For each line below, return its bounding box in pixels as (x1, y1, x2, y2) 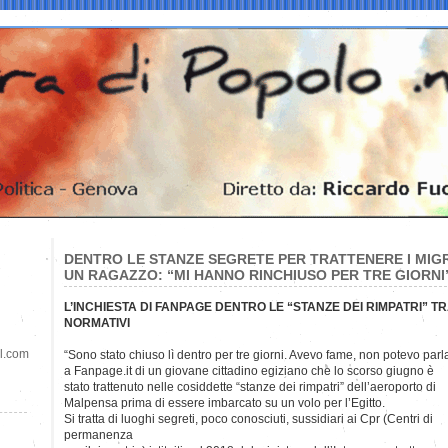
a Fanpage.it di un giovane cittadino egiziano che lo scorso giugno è (64, 363, 434, 378)
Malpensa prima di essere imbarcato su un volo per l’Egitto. (64, 395, 385, 410)
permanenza (64, 427, 133, 442)
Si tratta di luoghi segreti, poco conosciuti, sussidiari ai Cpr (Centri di (64, 411, 433, 426)
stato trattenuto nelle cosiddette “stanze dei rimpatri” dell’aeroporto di (64, 379, 436, 394)
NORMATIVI (64, 315, 130, 330)
